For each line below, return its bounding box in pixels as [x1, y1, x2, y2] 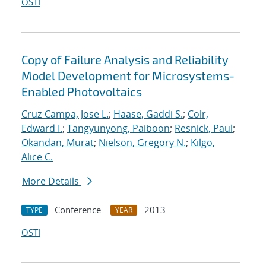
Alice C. [21, 150, 53, 164]
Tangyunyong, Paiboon [67, 122, 170, 135]
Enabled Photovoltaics [21, 84, 142, 99]
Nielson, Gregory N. [99, 136, 186, 150]
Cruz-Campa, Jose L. [21, 107, 109, 121]
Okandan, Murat [21, 136, 94, 150]
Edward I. [21, 122, 62, 135]
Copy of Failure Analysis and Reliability [21, 52, 229, 67]
